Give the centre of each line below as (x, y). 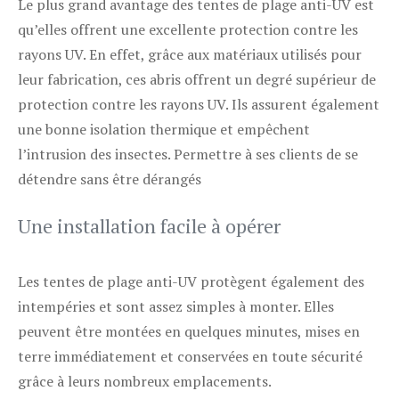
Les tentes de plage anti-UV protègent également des (191, 281)
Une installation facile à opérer (149, 226)
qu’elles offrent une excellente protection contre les (188, 29)
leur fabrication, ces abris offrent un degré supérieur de (197, 79)
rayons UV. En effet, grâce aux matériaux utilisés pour (190, 54)
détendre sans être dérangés (110, 179)
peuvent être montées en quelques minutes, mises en (189, 331)
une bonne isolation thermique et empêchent (164, 129)
